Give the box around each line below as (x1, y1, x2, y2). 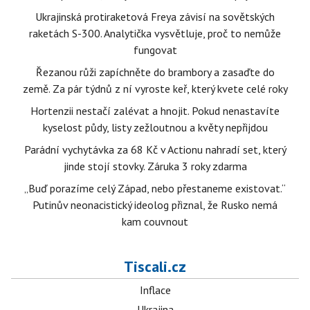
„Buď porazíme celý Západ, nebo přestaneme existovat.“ (24, 181, 286, 195)
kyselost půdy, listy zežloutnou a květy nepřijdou (42, 120, 268, 134)
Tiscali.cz (124, 257, 186, 276)
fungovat (133, 43, 177, 57)
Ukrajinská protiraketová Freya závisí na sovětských (35, 10, 275, 24)
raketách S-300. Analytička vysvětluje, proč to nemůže (29, 26, 281, 40)
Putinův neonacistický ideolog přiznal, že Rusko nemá (33, 198, 277, 212)
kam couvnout (122, 215, 188, 228)
